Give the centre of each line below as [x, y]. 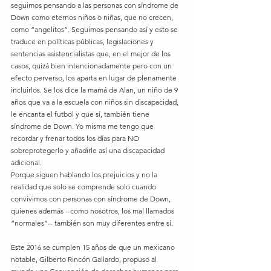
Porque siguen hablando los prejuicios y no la [85, 175]
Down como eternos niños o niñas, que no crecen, [93, 17]
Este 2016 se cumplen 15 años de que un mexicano [94, 247]
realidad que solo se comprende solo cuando [84, 187]
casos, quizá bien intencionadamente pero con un [92, 66]
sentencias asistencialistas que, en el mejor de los [92, 54]
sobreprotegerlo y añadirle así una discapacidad [89, 150]
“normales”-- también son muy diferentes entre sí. [92, 223]
